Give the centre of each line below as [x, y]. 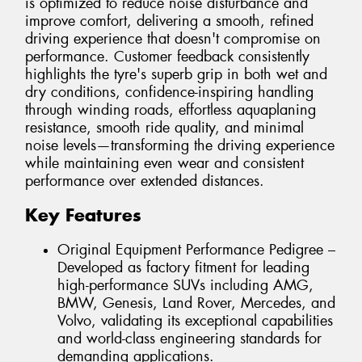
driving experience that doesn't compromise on [173, 38]
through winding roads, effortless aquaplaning [170, 109]
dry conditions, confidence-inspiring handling [169, 92]
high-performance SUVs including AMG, [185, 285]
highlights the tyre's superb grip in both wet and [176, 74]
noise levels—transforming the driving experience [180, 145]
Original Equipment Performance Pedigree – [196, 249]
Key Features [83, 215]
